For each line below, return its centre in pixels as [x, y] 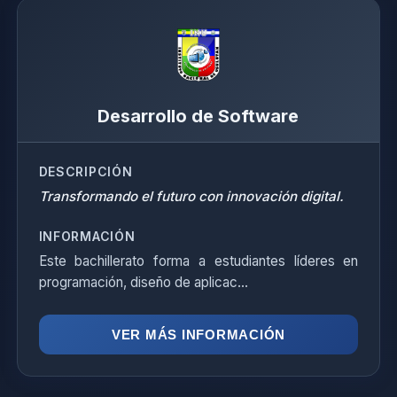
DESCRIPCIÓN [86, 171]
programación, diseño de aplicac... [143, 282]
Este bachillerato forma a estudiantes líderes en [198, 261]
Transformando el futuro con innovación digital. [191, 196]
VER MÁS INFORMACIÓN [198, 335]
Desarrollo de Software [198, 116]
